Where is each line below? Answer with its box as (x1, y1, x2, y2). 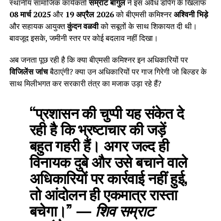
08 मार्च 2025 (9, 8, 51, 20)
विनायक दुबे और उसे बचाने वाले (29, 149, 187, 172)
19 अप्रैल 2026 (65, 8, 114, 20)
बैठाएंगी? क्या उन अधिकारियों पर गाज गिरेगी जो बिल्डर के (47, 66, 207, 77)
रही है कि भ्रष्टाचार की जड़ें (29, 117, 166, 140)
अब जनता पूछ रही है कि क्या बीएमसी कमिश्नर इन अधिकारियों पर (9, 54, 188, 65)
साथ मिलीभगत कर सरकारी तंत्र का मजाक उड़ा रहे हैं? (9, 77, 161, 89)
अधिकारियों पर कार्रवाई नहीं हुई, (29, 166, 187, 188)
